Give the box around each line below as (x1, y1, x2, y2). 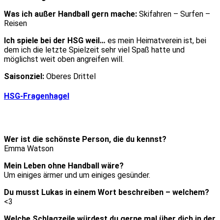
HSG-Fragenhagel (4, 91, 69, 101)
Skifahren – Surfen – (137, 9, 210, 19)
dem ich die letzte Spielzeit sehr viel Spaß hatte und (4, 45, 185, 55)
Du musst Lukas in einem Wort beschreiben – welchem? (4, 188, 209, 197)
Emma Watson (4, 144, 54, 154)
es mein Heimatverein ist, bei (108, 35, 206, 45)
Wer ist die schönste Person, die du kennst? (4, 135, 166, 144)
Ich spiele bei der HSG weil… (4, 35, 108, 45)
